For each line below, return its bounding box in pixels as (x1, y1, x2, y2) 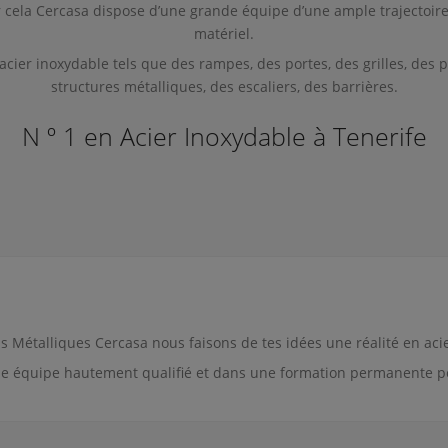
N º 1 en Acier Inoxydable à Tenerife (21, 119, 427, 153)
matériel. (194, 24, 254, 43)
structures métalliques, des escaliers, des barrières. (50, 77, 398, 96)
